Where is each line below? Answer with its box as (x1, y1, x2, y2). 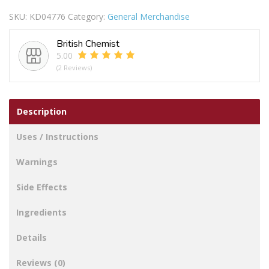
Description (17, 106, 67, 118)
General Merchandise (107, 11, 190, 23)
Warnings (16, 156, 58, 168)
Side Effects (16, 181, 67, 193)
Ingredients (16, 207, 67, 219)
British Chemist (56, 37, 119, 51)
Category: (68, 11, 107, 23)
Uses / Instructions (16, 131, 98, 143)
